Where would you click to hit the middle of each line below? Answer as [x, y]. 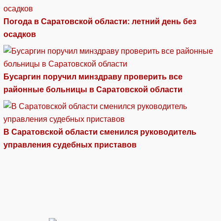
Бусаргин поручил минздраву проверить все [93, 76]
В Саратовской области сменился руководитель [100, 132]
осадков [21, 34]
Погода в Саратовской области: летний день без [100, 21]
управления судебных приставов [70, 145]
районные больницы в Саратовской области [93, 89]
